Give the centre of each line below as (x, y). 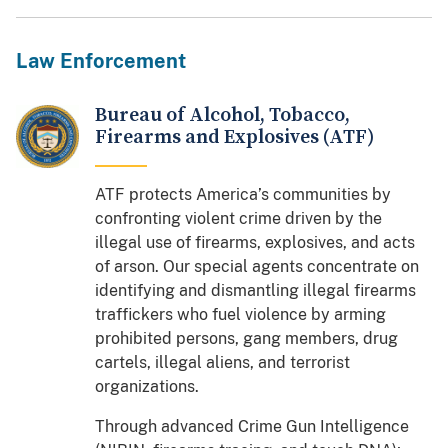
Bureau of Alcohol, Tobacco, (223, 115)
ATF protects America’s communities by (243, 194)
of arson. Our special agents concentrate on (257, 266)
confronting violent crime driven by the (239, 218)
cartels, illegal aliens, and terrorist (223, 362)
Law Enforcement (101, 60)
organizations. (147, 386)
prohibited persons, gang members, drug (247, 338)
